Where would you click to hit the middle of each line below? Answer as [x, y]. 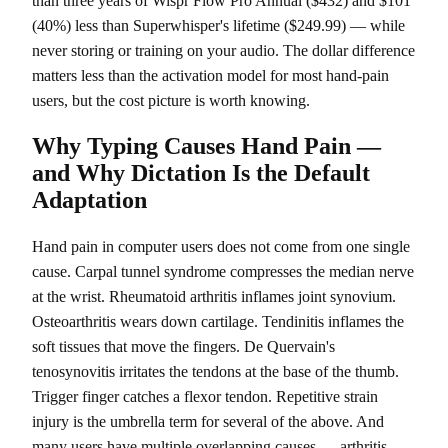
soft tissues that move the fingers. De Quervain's [183, 346]
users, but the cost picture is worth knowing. [171, 101]
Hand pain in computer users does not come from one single [221, 246]
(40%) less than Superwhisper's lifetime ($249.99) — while [218, 26]
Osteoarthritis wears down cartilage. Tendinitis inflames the [218, 321]
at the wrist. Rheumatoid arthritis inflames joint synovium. [214, 296]
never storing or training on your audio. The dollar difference [223, 51]
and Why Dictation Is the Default [201, 173]
